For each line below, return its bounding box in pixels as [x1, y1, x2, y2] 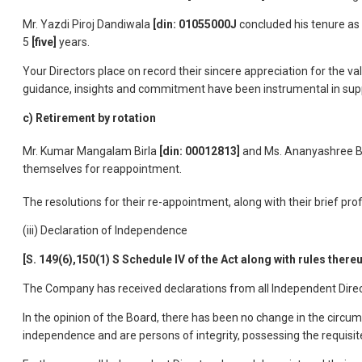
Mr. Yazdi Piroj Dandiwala [23, 17, 153, 31]
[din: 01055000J [153, 17, 237, 31]
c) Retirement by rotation [23, 111, 156, 124]
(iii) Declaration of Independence [23, 224, 187, 238]
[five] [32, 35, 59, 48]
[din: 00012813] [159, 144, 240, 158]
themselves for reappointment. [23, 162, 182, 175]
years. [59, 35, 90, 48]
